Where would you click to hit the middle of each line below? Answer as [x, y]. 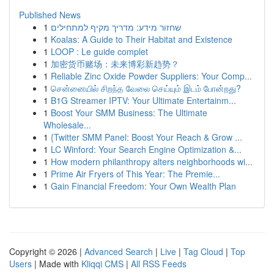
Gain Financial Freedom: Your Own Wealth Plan [143, 186]
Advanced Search [119, 251]
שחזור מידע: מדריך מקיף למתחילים [116, 27]
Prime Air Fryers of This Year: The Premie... [135, 174]
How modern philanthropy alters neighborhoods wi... [152, 161]
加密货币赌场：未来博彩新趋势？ [115, 64]
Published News [50, 15]
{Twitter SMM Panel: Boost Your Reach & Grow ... [146, 137]
